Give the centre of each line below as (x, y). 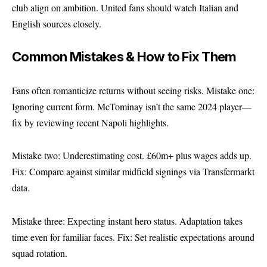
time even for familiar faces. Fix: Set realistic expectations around (133, 237)
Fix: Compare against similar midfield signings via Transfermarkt (133, 171)
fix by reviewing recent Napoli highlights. (90, 122)
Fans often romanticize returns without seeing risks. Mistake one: (133, 90)
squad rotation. (40, 253)
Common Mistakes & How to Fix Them (124, 57)
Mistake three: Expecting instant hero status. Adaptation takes (127, 221)
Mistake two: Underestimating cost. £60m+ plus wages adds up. (132, 155)
